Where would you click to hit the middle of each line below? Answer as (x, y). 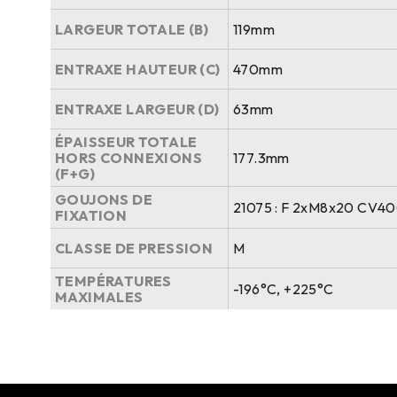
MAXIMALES (99, 296)
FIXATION (91, 215)
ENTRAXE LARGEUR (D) (137, 109)
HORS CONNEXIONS (128, 157)
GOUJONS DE (104, 199)
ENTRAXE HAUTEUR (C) (138, 69)
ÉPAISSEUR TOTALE (126, 141)
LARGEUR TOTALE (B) (132, 29)
